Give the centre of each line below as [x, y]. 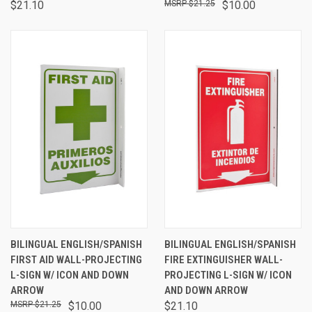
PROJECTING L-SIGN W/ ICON [228, 275]
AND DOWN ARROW [206, 290]
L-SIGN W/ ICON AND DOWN [70, 275]
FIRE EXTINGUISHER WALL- [224, 259]
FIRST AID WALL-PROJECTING [76, 259]
